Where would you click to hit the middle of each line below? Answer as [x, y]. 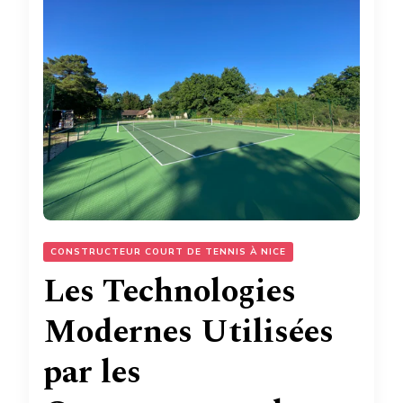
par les [92, 373]
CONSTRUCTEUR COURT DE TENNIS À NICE [168, 252]
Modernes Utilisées [188, 333]
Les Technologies [170, 292]
